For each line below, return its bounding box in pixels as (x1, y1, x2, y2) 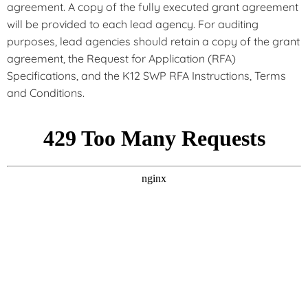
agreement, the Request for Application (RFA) (7, 52, 236, 66)
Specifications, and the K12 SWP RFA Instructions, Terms (7, 69, 286, 83)
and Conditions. (7, 86, 85, 100)
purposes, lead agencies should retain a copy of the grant (7, 34, 300, 49)
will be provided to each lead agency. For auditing (7, 17, 258, 32)
